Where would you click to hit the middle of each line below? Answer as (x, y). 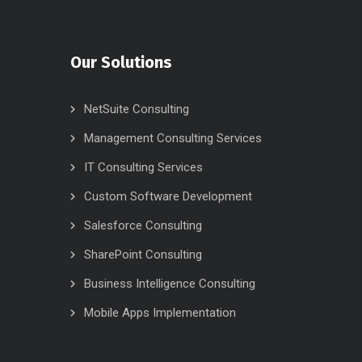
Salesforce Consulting (143, 225)
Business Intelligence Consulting (170, 284)
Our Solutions (121, 62)
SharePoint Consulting (143, 255)
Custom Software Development (168, 196)
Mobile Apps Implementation (160, 313)
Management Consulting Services (173, 138)
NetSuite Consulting (137, 109)
